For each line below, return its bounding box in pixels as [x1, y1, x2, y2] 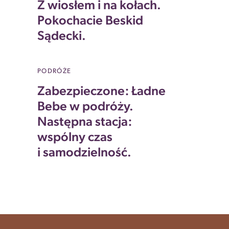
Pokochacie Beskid [37, 15, 143, 28]
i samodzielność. [37, 147, 131, 159]
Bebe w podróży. [37, 101, 133, 113]
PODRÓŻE [37, 68, 72, 75]
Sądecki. [37, 30, 86, 43]
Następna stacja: [37, 116, 132, 129]
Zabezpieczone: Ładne [37, 85, 166, 98]
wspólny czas [37, 131, 112, 144]
